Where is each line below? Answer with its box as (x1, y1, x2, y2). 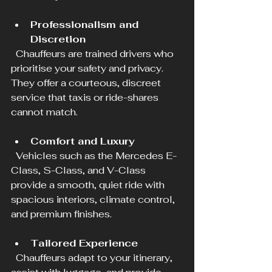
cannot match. (11, 106, 78, 119)
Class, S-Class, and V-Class (11, 164, 148, 177)
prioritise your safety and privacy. (11, 62, 166, 75)
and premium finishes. (11, 208, 112, 221)
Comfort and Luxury (30, 135, 135, 148)
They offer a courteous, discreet (11, 76, 163, 90)
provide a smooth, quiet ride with (11, 178, 167, 192)
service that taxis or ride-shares (11, 91, 161, 104)
